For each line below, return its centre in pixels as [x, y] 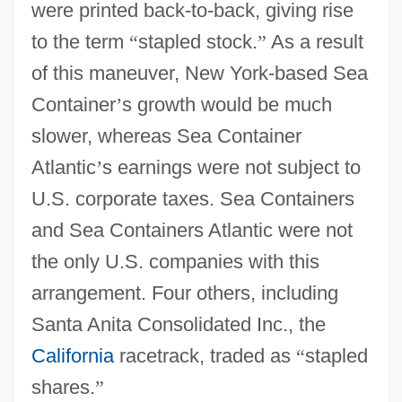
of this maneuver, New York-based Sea [199, 73]
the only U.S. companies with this [175, 261]
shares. [63, 387]
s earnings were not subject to [231, 167]
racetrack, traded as [205, 355]
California [72, 355]
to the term [80, 41]
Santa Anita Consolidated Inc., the [178, 324]
